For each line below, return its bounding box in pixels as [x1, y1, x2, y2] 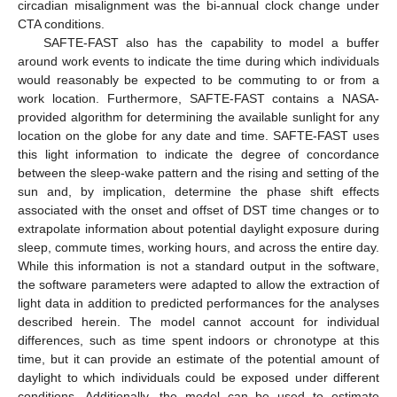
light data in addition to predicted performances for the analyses [18, 296, 379, 310]
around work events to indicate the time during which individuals [18, 54, 379, 68]
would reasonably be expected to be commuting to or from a [18, 73, 379, 87]
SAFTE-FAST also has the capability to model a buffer [43, 35, 379, 50]
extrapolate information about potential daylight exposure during [18, 222, 379, 236]
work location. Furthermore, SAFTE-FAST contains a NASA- [18, 91, 379, 105]
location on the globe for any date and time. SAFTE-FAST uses [18, 128, 379, 143]
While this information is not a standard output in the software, [18, 259, 379, 273]
